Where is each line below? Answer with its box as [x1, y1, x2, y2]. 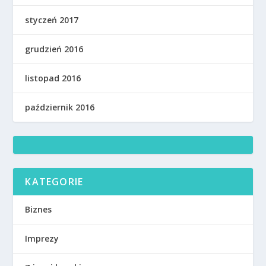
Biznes [25, 204, 52, 216]
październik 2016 [25, 102, 95, 113]
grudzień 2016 [25, 43, 84, 55]
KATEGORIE [25, 175, 84, 189]
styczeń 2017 [25, 14, 79, 26]
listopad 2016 [25, 72, 81, 84]
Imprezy [25, 233, 59, 245]
